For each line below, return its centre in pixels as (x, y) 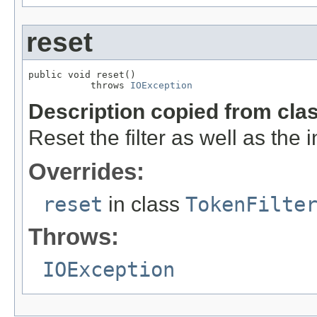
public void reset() (82, 74)
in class (144, 204)
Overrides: (86, 171)
